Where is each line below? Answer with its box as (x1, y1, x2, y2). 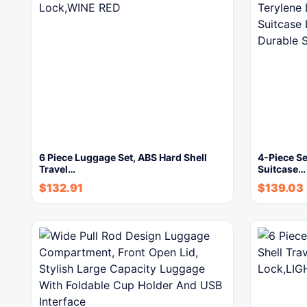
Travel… (39, 163, 75, 175)
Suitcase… (258, 163, 306, 175)
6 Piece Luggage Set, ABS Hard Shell (39, 151, 207, 163)
